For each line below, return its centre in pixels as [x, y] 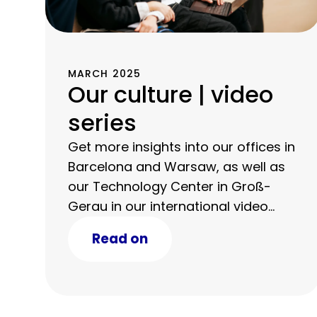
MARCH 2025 [105, 73]
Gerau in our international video [168, 206]
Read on [120, 238]
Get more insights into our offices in [181, 146]
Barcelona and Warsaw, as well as [177, 166]
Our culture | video [171, 94]
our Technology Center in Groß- [169, 186]
